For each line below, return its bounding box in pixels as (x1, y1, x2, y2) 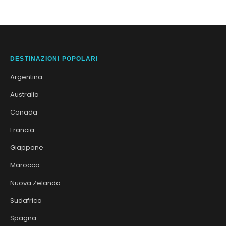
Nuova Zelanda (10, 178, 61, 188)
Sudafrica (10, 195, 42, 205)
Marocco (10, 160, 40, 170)
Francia (10, 125, 34, 135)
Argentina (10, 72, 42, 82)
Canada (10, 107, 37, 117)
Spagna (10, 213, 36, 223)
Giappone (10, 142, 43, 152)
